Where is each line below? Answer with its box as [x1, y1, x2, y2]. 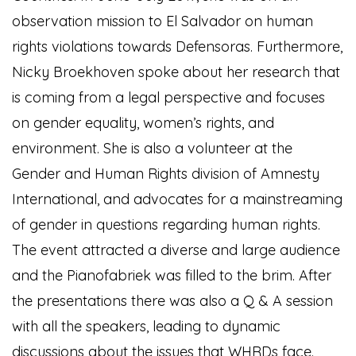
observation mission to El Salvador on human [12, 12, 313, 30]
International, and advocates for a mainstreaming [12, 190, 342, 208]
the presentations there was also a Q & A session [12, 292, 333, 310]
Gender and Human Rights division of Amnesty [12, 164, 319, 183]
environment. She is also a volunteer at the [12, 139, 292, 157]
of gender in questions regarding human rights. [12, 215, 320, 234]
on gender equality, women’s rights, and [12, 114, 274, 132]
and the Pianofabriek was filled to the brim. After [12, 266, 331, 284]
